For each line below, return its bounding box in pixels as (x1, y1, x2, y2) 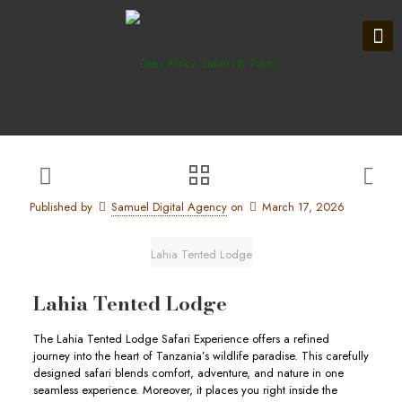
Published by (30, 198, 92, 215)
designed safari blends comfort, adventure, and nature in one (32, 364, 344, 381)
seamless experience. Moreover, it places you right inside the (32, 381, 337, 398)
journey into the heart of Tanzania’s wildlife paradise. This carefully (32, 347, 369, 364)
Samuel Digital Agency (111, 198, 227, 215)
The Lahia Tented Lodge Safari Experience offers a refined (32, 330, 329, 347)
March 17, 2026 (262, 198, 345, 215)
